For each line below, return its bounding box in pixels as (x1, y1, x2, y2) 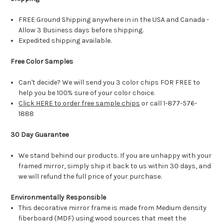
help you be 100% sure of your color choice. (18, 89, 157, 98)
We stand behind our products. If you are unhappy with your (18, 151, 212, 160)
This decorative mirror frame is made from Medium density (18, 204, 207, 213)
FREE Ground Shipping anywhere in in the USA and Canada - (18, 15, 210, 24)
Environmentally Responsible (10, 193, 106, 202)
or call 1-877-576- (140, 99, 198, 108)
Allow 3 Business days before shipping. (18, 26, 145, 35)
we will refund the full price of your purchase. (18, 172, 164, 181)
